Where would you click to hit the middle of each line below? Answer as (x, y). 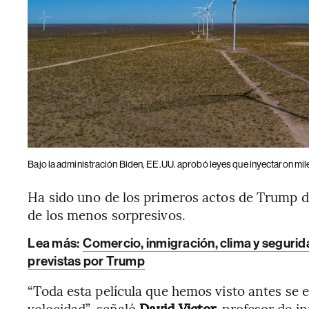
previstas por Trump (86, 261)
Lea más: (55, 243)
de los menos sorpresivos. (107, 214)
